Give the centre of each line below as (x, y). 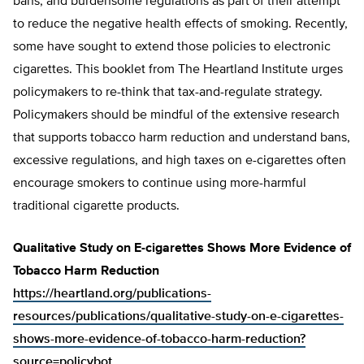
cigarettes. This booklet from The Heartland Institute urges (178, 70)
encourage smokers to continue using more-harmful (160, 184)
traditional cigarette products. (96, 206)
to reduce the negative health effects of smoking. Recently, (180, 24)
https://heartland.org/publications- (112, 294)
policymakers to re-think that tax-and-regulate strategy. (168, 93)
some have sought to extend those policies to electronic (172, 47)
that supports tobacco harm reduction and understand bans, (182, 138)
